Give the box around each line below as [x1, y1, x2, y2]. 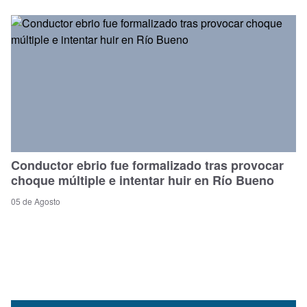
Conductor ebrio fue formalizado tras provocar [11, 156, 284, 174]
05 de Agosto [11, 195, 60, 207]
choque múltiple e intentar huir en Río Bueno [11, 171, 274, 189]
